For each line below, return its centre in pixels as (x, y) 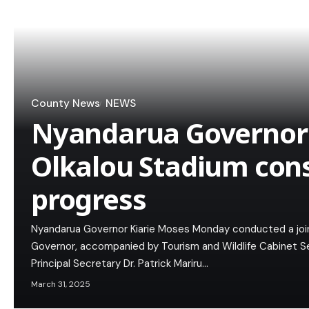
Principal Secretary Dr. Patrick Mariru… (120, 264)
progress (89, 199)
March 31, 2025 (61, 285)
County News (66, 104)
